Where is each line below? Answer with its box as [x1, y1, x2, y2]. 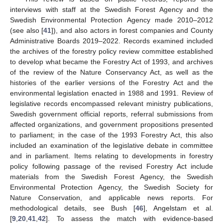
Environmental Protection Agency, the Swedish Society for [10, 183, 213, 191]
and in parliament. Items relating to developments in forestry [10, 151, 213, 160]
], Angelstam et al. [143, 204, 213, 212]
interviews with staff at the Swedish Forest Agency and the [10, 5, 213, 13]
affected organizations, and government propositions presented [10, 120, 213, 128]
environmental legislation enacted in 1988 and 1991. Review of [10, 89, 213, 97]
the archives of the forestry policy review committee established [10, 47, 213, 55]
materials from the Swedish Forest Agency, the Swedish [10, 172, 213, 181]
